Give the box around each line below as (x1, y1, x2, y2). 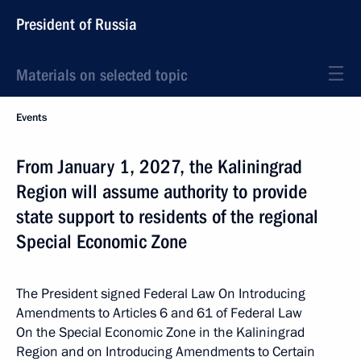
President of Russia (16, 15, 137, 34)
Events (16, 110, 47, 125)
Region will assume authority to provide (16, 180, 307, 203)
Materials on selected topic (16, 65, 187, 85)
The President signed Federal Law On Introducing (16, 284, 305, 303)
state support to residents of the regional (16, 205, 318, 228)
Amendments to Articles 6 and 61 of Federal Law (16, 304, 302, 322)
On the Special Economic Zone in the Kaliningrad (16, 323, 305, 342)
